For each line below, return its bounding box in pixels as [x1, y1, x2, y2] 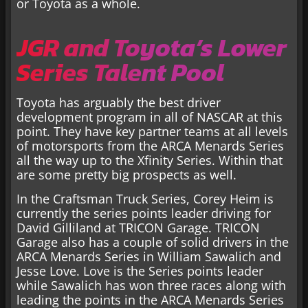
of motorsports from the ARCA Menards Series [16, 137, 284, 154]
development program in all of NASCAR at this [16, 108, 283, 125]
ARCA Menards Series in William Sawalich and [16, 248, 281, 265]
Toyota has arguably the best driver [16, 93, 221, 111]
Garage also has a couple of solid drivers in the [16, 234, 289, 251]
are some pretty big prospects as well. [16, 166, 236, 183]
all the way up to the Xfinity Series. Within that [16, 151, 283, 168]
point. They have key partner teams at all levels [16, 122, 288, 140]
